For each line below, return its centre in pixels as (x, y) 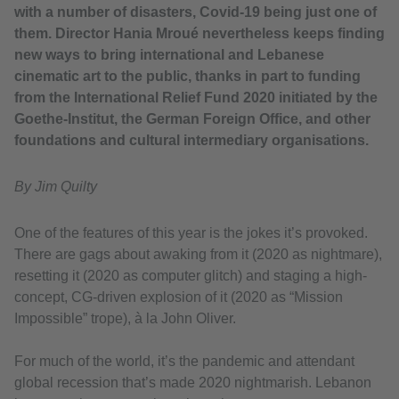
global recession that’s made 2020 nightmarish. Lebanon (193, 383)
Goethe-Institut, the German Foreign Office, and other (192, 119)
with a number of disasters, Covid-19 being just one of (195, 12)
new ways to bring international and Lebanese (169, 55)
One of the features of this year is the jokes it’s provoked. (191, 233)
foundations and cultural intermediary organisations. (191, 141)
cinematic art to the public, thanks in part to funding (187, 77)
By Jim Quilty (56, 187)
